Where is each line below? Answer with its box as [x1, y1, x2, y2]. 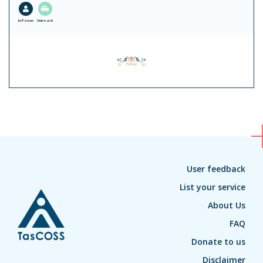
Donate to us [191, 236, 245, 248]
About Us [208, 200, 245, 211]
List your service [180, 181, 245, 193]
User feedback [187, 163, 245, 175]
